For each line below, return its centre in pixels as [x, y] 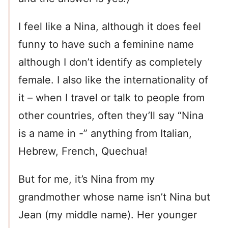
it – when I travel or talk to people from [111, 98]
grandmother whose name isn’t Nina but [114, 197]
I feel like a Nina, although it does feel [110, 27]
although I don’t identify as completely [110, 62]
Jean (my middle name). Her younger [108, 215]
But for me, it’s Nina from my [87, 179]
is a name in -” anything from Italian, [105, 134]
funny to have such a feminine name [106, 45]
